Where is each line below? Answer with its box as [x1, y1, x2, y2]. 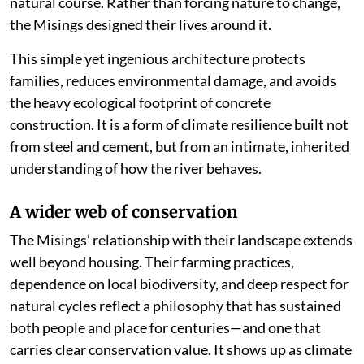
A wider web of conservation [10, 201, 238, 222]
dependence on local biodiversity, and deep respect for [10, 275, 349, 292]
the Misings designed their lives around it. [10, 15, 271, 33]
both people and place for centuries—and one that [10, 318, 321, 336]
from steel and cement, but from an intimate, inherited [10, 137, 349, 155]
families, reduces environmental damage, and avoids [10, 71, 336, 89]
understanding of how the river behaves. [10, 159, 266, 177]
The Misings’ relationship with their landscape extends [10, 231, 353, 249]
